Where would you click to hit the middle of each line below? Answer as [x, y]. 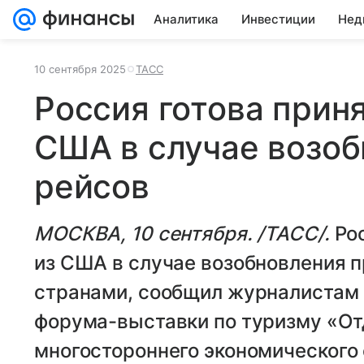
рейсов [92, 186]
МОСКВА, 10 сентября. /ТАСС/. [184, 234]
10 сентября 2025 [80, 69]
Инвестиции [278, 19]
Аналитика [186, 19]
